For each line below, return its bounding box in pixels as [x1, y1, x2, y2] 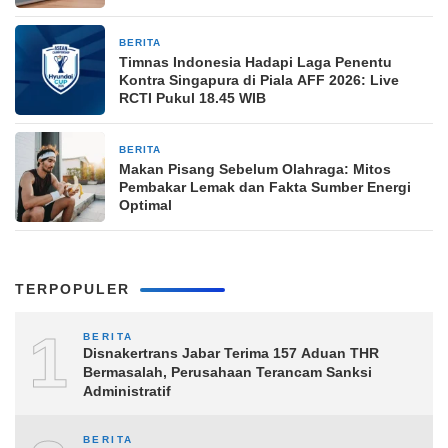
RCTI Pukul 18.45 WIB [119, 90, 266, 106]
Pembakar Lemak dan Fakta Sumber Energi [119, 179, 411, 195]
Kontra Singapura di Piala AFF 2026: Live [119, 72, 399, 88]
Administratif [83, 383, 171, 399]
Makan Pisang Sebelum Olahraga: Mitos [119, 161, 391, 177]
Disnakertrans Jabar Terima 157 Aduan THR [83, 345, 379, 361]
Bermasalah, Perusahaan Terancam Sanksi [83, 364, 372, 380]
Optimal [119, 197, 172, 213]
